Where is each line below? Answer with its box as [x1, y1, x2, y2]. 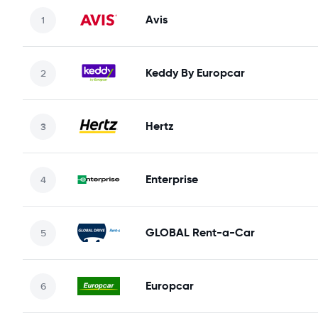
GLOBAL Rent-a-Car [146, 225, 255, 240]
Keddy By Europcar [146, 65, 245, 80]
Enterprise [146, 172, 198, 187]
